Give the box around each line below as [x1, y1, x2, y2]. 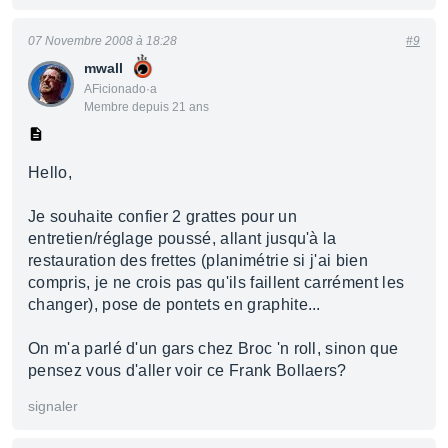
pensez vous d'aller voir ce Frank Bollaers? [28, 362, 347, 379]
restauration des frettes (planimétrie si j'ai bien [28, 252, 369, 269]
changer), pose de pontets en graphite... [28, 296, 321, 313]
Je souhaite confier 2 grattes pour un [28, 208, 297, 225]
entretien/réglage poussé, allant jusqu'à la [28, 230, 337, 247]
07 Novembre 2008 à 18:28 [28, 34, 177, 48]
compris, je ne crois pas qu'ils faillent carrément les [28, 274, 405, 291]
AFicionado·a [84, 82, 157, 96]
